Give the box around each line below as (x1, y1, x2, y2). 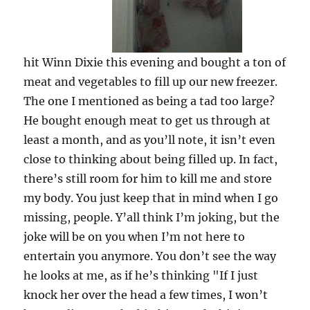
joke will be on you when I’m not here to (24, 230, 246, 244)
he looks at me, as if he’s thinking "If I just (24, 268, 259, 282)
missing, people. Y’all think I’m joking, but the (24, 210, 280, 224)
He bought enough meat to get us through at (24, 113, 271, 127)
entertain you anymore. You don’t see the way (24, 249, 277, 263)
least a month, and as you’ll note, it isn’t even (24, 133, 276, 147)
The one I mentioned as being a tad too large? (24, 94, 275, 108)
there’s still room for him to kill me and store (24, 172, 273, 185)
